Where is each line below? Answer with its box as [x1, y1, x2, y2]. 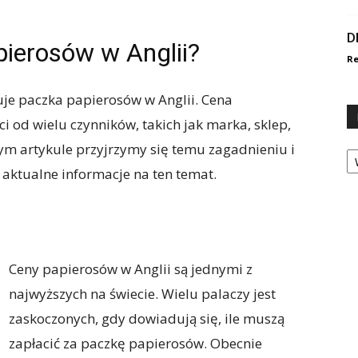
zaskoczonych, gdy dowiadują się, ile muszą [9, 309, 284, 328]
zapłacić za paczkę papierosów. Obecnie [9, 334, 262, 352]
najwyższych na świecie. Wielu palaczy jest [9, 284, 276, 303]
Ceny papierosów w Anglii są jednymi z [9, 260, 253, 278]
